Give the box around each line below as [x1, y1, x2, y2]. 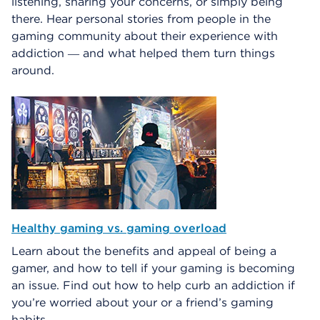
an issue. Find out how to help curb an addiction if [11, 279, 295, 292]
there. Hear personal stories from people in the [11, 12, 271, 26]
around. [11, 64, 54, 77]
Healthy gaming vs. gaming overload [11, 221, 226, 235]
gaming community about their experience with [11, 29, 278, 43]
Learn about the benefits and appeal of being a [11, 244, 276, 258]
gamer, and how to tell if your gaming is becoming [11, 261, 295, 275]
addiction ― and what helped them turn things [11, 46, 275, 60]
